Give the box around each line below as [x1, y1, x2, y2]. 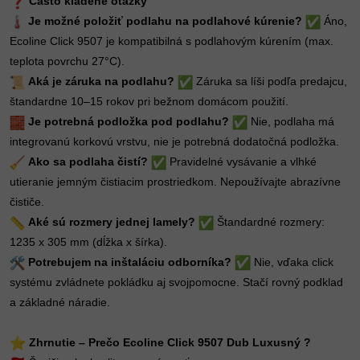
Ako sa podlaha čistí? [28, 155, 148, 168]
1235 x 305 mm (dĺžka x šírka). [10, 235, 167, 248]
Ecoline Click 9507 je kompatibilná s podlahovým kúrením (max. [10, 35, 333, 47]
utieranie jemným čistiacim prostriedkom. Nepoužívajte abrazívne [10, 175, 341, 188]
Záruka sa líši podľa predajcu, [193, 75, 347, 88]
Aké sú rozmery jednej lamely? [28, 215, 195, 228]
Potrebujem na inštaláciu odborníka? [25, 256, 235, 268]
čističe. [10, 195, 44, 208]
